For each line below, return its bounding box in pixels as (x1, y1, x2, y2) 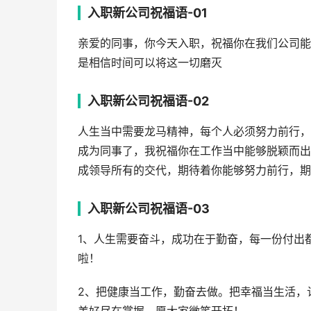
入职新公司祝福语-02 (87, 94, 209, 108)
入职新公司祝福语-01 (87, 6, 208, 20)
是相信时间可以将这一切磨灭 (78, 56, 222, 69)
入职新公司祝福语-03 (87, 201, 210, 216)
